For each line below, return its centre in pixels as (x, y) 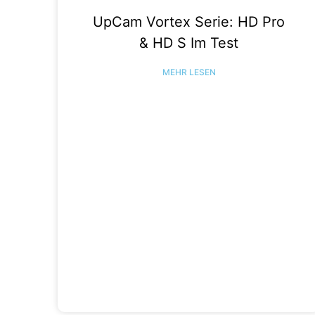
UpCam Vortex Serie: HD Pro (189, 22)
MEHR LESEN (189, 72)
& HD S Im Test (189, 43)
